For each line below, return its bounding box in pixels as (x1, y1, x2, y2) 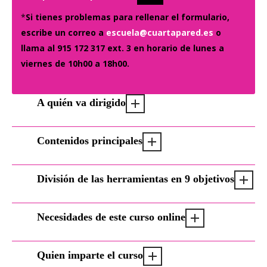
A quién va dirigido (37, 96, 126, 108)
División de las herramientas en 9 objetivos (37, 172, 234, 185)
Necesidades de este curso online (37, 210, 185, 223)
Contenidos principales (37, 134, 142, 147)
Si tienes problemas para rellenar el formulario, (26, 11, 229, 23)
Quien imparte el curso (37, 249, 143, 261)
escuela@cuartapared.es (106, 27, 213, 38)
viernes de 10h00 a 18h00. (21, 58, 129, 69)
